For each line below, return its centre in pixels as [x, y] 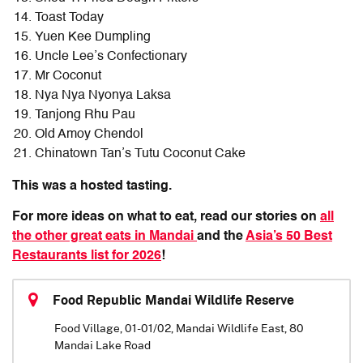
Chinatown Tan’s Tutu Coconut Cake [140, 154]
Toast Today [69, 18]
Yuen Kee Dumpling [93, 38]
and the [221, 237]
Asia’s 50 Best [289, 237]
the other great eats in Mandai [105, 237]
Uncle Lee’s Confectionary [113, 57]
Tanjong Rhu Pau [85, 115]
